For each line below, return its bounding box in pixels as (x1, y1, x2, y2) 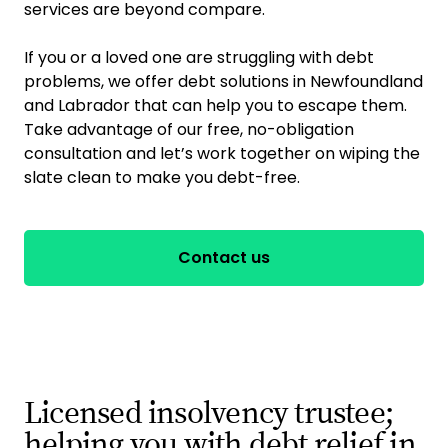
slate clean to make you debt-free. (24, 166, 300, 189)
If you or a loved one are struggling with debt (24, 46, 374, 69)
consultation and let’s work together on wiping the (24, 142, 420, 165)
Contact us (178, 246, 270, 269)
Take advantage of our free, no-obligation (24, 118, 354, 141)
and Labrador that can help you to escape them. (24, 94, 407, 117)
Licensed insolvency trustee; (24, 394, 394, 433)
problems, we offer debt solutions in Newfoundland (24, 70, 423, 93)
